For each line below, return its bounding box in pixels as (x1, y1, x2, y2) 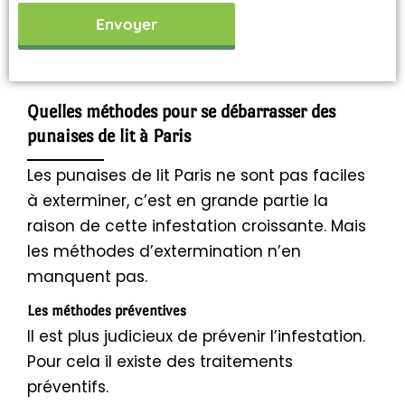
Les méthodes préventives (27, 302, 186, 320)
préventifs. (27, 376, 108, 399)
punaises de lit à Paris (27, 125, 191, 146)
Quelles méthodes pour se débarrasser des (27, 100, 335, 121)
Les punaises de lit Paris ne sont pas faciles (27, 165, 365, 187)
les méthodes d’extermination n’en (27, 240, 301, 263)
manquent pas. (27, 266, 147, 288)
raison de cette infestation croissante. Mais (27, 215, 366, 238)
